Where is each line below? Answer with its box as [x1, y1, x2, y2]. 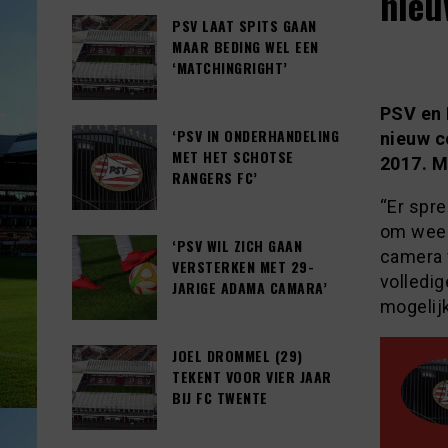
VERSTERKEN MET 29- [172, 256, 314, 278]
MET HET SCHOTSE [172, 146, 294, 168]
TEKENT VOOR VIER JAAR [172, 366, 332, 388]
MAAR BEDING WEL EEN [172, 36, 319, 58]
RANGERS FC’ [172, 167, 258, 189]
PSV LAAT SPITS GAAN [172, 15, 317, 37]
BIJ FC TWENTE [172, 387, 268, 409]
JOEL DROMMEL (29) [172, 345, 303, 367]
